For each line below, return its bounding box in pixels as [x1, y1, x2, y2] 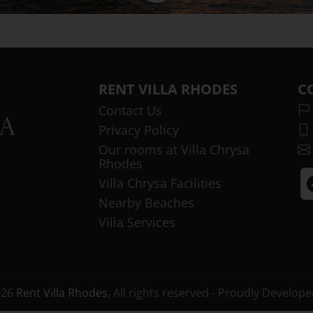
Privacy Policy [99, 122, 179, 138]
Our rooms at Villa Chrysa [99, 141, 249, 158]
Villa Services [99, 214, 175, 231]
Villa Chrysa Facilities [99, 175, 221, 191]
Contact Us [99, 102, 162, 119]
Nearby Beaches [99, 194, 194, 211]
